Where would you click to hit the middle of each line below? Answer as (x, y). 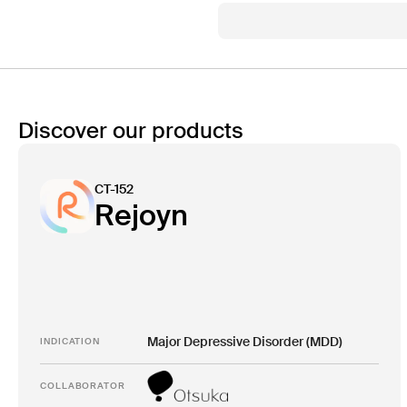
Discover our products (131, 130)
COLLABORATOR (83, 386)
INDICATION (70, 341)
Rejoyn (141, 215)
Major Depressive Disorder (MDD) (245, 342)
